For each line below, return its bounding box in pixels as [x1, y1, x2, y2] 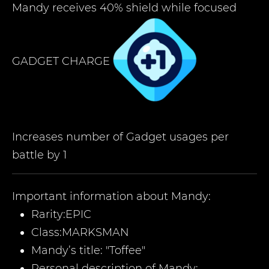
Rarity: [31, 208, 65, 221]
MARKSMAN [62, 226, 129, 239]
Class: [31, 226, 62, 239]
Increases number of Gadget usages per [12, 130, 229, 144]
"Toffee [106, 244, 142, 257]
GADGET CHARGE [12, 54, 110, 68]
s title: [71, 244, 106, 257]
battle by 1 [12, 148, 67, 162]
